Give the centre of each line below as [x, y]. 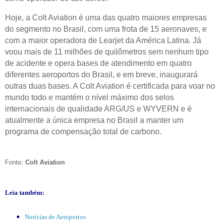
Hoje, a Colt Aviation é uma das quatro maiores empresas [106, 17]
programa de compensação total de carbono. [83, 131]
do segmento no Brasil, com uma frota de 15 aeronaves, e [106, 29]
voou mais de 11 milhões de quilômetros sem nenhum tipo [107, 52]
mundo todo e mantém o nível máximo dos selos [89, 97]
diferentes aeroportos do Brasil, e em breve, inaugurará [101, 74]
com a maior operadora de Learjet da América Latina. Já [103, 40]
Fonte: [15, 162]
